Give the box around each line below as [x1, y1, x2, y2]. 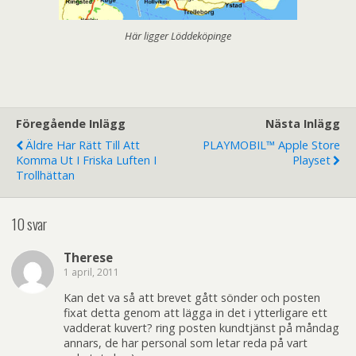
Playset [292, 153, 331, 168]
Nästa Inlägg [265, 116, 340, 132]
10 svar [12, 212, 47, 234]
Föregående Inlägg [16, 116, 126, 132]
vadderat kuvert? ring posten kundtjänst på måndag [64, 319, 339, 335]
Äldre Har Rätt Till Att [25, 137, 140, 153]
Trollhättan [16, 168, 75, 184]
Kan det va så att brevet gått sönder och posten [64, 289, 320, 305]
